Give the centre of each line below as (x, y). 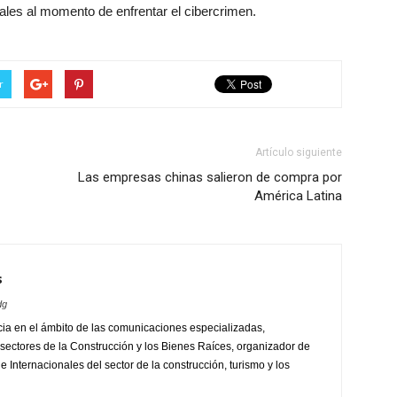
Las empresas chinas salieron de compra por (210, 178)
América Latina (298, 196)
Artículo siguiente (299, 153)
